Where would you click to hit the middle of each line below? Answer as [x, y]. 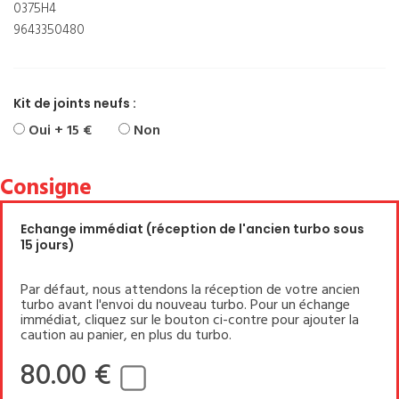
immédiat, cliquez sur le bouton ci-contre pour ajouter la [190, 320]
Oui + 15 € [58, 130]
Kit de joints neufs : [75, 103]
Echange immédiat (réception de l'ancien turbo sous [192, 228]
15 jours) [48, 244]
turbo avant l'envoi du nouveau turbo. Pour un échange [185, 305]
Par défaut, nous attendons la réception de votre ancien [190, 290]
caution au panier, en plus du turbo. [126, 335]
